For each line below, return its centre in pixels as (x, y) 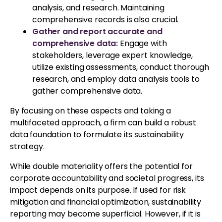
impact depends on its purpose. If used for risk (98, 190)
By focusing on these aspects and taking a (90, 111)
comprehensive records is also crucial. (106, 19)
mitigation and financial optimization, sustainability (106, 202)
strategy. (27, 146)
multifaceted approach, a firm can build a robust (103, 122)
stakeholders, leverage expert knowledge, (113, 55)
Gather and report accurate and (97, 31)
